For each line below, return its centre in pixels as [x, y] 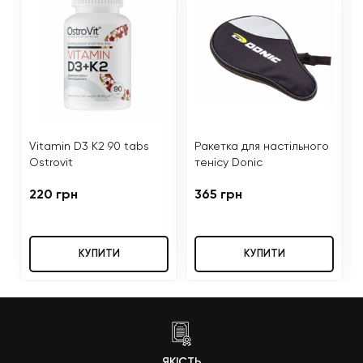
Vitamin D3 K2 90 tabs [89, 147]
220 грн [53, 195]
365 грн [218, 195]
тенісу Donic [228, 163]
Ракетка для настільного [262, 147]
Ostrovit [51, 163]
